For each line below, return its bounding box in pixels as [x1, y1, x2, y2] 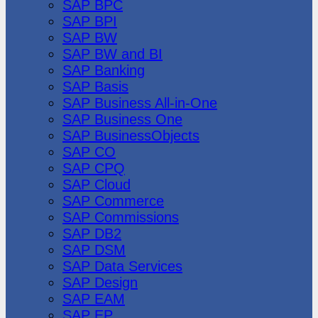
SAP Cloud [62, 176, 131, 192]
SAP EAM [62, 290, 125, 307]
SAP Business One [62, 111, 182, 127]
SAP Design [62, 274, 138, 290]
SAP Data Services [62, 258, 182, 274]
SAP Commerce [62, 192, 164, 209]
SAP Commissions [62, 209, 179, 225]
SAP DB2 [62, 225, 121, 241]
